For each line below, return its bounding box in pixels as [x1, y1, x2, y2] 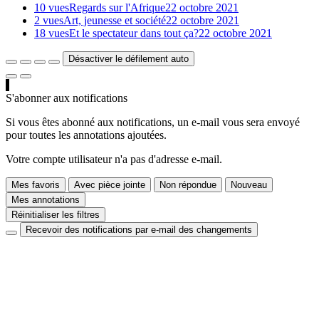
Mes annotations [11, 194, 80, 206]
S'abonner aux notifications [6, 92, 127, 105]
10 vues [34, 1, 69, 14]
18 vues [34, 27, 69, 40]
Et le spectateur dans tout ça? [69, 27, 199, 40]
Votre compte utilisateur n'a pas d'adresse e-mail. [6, 153, 222, 166]
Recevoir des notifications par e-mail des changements [26, 224, 252, 236]
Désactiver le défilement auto [68, 53, 189, 65]
